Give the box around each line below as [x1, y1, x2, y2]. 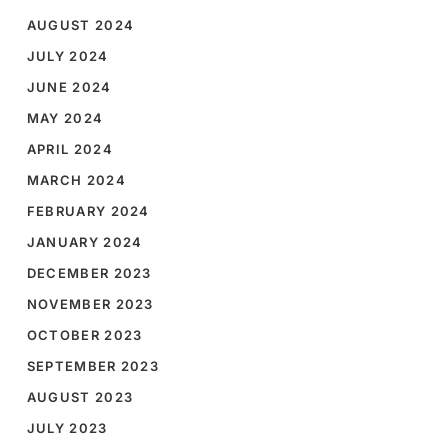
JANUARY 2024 [26, 234, 143, 251]
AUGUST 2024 [26, 17, 135, 34]
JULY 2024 [26, 48, 109, 65]
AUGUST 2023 [26, 389, 134, 406]
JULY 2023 [26, 420, 108, 437]
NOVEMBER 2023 [26, 296, 154, 313]
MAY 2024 [26, 110, 104, 127]
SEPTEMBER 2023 [26, 358, 160, 375]
